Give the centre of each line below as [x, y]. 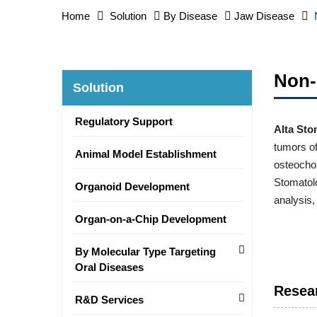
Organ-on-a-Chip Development [151, 219]
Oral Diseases [109, 267]
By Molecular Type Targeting [145, 252]
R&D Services [109, 300]
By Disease [190, 16]
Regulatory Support [124, 121]
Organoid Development [132, 186]
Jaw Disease [264, 16]
